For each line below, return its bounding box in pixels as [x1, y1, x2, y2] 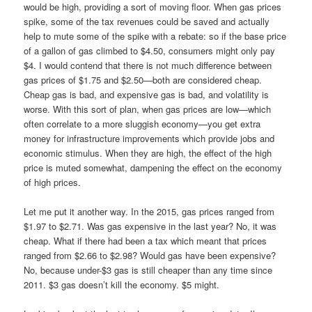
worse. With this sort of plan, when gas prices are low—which [24, 102, 272, 116]
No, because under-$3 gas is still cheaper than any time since [24, 263, 273, 277]
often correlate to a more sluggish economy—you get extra [24, 117, 261, 131]
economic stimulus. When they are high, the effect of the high [24, 146, 272, 160]
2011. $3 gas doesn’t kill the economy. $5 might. [24, 278, 220, 292]
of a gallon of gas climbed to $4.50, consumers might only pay [24, 44, 276, 58]
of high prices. [24, 175, 81, 189]
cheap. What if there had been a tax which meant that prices [24, 234, 267, 248]
